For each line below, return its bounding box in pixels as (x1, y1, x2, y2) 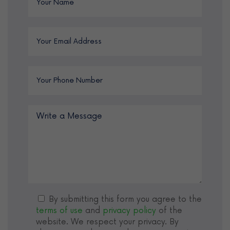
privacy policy (103, 205, 156, 215)
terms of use (36, 205, 83, 215)
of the (156, 205, 182, 215)
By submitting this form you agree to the (49, 194, 202, 204)
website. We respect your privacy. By (36, 217, 179, 226)
